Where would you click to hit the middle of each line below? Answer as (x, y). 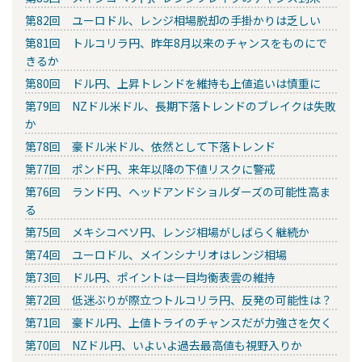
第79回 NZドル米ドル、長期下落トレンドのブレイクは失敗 (181, 106)
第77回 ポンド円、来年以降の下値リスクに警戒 (150, 169)
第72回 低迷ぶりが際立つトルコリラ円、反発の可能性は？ (179, 300)
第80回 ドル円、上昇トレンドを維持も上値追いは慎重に (173, 84)
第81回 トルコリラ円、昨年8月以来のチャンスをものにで (176, 43)
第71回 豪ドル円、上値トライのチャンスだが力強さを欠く (179, 323)
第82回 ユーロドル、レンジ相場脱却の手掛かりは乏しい (173, 21)
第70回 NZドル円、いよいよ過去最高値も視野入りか (164, 345)
